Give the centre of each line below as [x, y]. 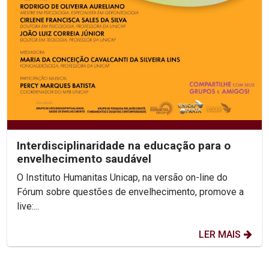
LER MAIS [220, 235]
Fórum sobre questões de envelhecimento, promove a [130, 192]
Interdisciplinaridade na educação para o [124, 146]
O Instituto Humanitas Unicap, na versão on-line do [122, 178]
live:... [28, 207]
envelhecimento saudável [84, 159]
